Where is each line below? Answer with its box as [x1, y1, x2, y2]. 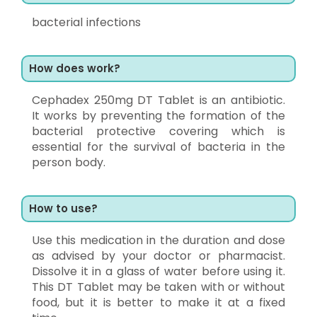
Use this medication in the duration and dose [32, 231, 285, 248]
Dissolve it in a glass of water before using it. [32, 263, 285, 279]
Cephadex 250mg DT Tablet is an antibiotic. [32, 91, 285, 108]
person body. [32, 154, 105, 171]
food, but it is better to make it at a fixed [32, 294, 285, 311]
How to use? [29, 200, 98, 216]
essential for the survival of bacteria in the [32, 138, 285, 155]
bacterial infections [32, 13, 141, 30]
